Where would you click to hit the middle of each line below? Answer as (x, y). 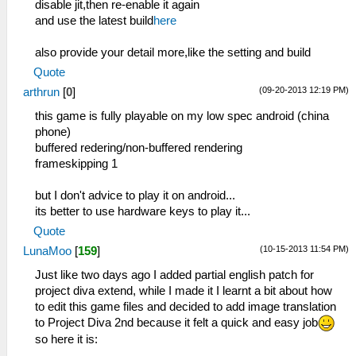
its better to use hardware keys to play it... (143, 211)
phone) (53, 132)
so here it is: (66, 340)
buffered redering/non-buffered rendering (139, 147)
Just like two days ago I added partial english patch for (174, 275)
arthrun (41, 92)
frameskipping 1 (76, 163)
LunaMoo (47, 251)
